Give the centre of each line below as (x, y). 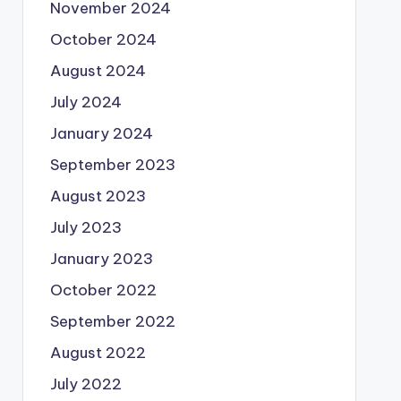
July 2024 (85, 102)
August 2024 (98, 71)
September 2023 (112, 165)
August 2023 (98, 196)
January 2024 (101, 133)
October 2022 (103, 290)
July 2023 (85, 227)
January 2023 (101, 259)
